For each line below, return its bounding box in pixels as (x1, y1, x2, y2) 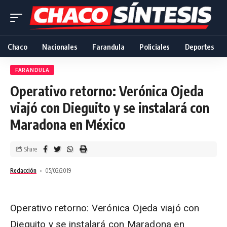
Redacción (10, 167, 36, 174)
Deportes (185, 42, 214, 51)
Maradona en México (10, 116, 126, 133)
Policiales (139, 42, 170, 51)
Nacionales (42, 42, 78, 51)
